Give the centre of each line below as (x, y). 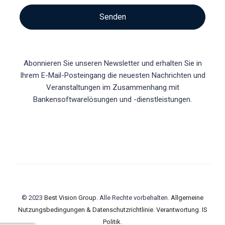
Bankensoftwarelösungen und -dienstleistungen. (113, 100)
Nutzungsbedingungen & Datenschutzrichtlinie (85, 210)
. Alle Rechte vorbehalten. (134, 198)
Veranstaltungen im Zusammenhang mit (113, 88)
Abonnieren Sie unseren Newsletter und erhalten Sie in (113, 64)
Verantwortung (177, 210)
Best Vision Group (70, 198)
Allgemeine (187, 198)
